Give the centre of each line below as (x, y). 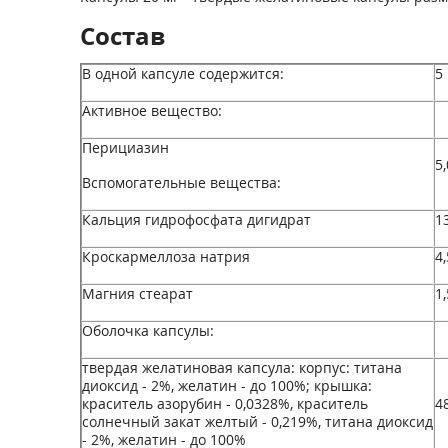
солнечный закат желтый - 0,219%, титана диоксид (257, 421)
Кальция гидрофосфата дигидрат (196, 219)
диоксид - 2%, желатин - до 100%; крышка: (226, 385)
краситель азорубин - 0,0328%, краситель (224, 403)
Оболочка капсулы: (147, 330)
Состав (122, 35)
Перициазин (125, 147)
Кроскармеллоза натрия (165, 256)
